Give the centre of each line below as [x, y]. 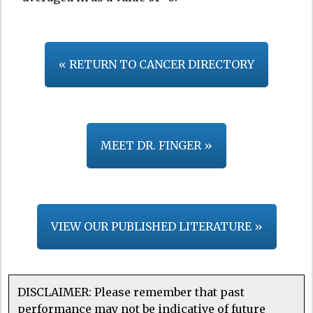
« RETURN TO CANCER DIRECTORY [156, 64]
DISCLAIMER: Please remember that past [131, 292]
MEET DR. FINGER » [156, 145]
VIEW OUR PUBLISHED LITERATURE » [156, 226]
